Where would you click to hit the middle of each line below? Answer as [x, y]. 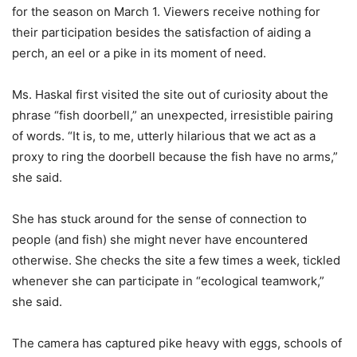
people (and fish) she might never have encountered [160, 239]
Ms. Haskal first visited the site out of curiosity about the [170, 94]
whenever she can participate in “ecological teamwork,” [168, 280]
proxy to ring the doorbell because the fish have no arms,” [175, 156]
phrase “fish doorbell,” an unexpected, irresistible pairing [173, 115]
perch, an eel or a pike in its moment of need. [139, 53]
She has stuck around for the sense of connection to [159, 218]
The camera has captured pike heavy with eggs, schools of [177, 343]
